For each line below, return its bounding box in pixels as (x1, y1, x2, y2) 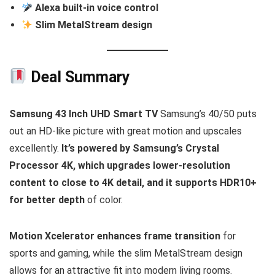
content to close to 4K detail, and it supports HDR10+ (9, 176, 257, 188)
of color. (85, 193, 123, 206)
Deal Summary (26, 68, 130, 86)
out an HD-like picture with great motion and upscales (9, 125, 242, 137)
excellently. (9, 142, 61, 154)
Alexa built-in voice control (35, 2, 159, 14)
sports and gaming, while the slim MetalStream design (9, 247, 242, 259)
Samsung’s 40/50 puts (158, 107, 257, 120)
